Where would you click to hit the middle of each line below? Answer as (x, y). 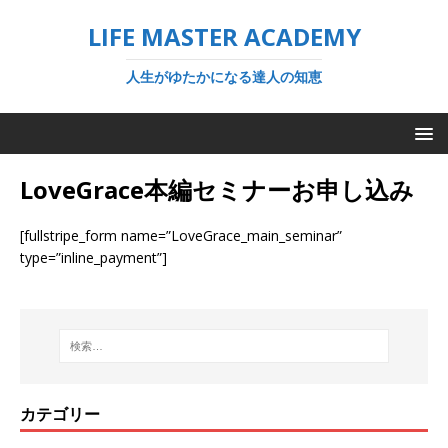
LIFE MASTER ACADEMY (224, 36)
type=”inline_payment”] (93, 257)
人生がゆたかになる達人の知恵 (224, 76)
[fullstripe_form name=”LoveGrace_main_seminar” (181, 235)
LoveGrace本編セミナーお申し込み (217, 189)
